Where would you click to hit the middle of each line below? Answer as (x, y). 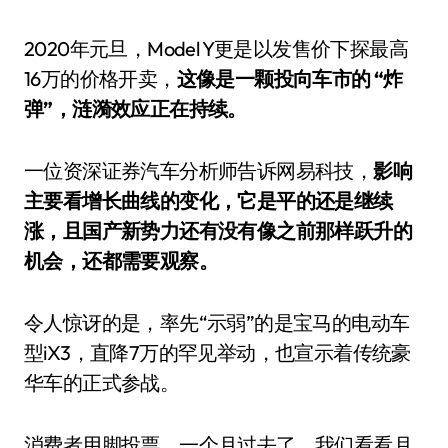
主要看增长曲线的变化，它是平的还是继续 (208, 200)
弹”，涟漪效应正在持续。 (135, 108)
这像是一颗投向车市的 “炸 (289, 78)
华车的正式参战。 (102, 382)
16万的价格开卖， (100, 78)
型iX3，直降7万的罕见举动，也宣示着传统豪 (217, 352)
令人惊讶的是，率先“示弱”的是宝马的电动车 (217, 322)
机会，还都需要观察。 (121, 260)
